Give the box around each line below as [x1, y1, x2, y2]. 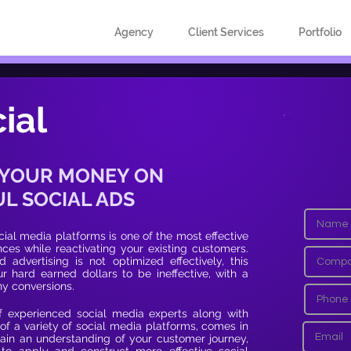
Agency [114, 26, 154, 38]
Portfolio [299, 26, 342, 38]
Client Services [188, 26, 264, 38]
